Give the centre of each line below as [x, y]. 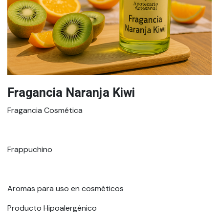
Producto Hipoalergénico [52, 208]
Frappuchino [30, 149]
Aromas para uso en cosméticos [66, 188]
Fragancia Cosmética [45, 110]
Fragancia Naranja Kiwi [71, 93]
